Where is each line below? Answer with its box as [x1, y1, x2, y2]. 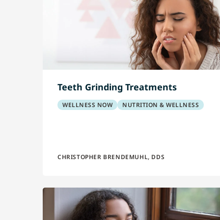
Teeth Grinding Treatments [57, 81, 177, 93]
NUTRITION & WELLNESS [122, 101, 199, 109]
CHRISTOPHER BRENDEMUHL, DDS [57, 153, 165, 161]
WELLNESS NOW [62, 101, 112, 109]
